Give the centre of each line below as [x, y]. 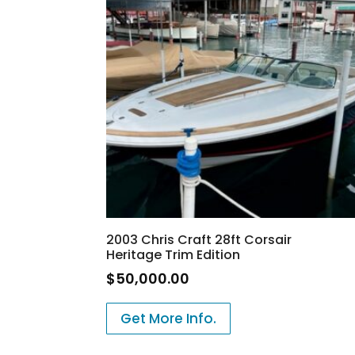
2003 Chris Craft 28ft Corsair [199, 239]
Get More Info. [169, 318]
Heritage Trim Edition [174, 254]
